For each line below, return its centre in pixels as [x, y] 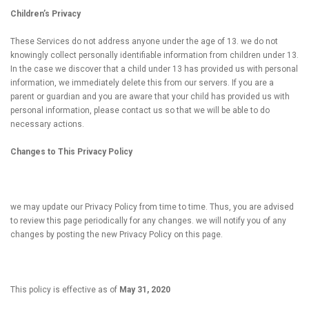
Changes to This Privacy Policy [71, 152]
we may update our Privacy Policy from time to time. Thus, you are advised [152, 207]
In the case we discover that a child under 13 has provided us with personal [154, 69]
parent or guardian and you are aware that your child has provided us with [150, 97]
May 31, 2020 [145, 290]
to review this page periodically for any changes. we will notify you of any [148, 221]
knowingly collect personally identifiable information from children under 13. [154, 55]
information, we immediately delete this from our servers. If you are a [142, 83]
